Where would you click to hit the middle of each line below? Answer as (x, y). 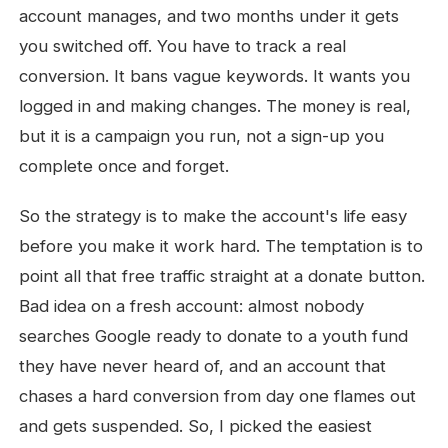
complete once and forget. (124, 166)
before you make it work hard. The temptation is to (221, 246)
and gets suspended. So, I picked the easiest (196, 426)
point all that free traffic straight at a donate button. (222, 276)
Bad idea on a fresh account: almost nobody (192, 306)
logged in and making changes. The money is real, (215, 106)
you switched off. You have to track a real (183, 46)
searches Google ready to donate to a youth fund (214, 336)
